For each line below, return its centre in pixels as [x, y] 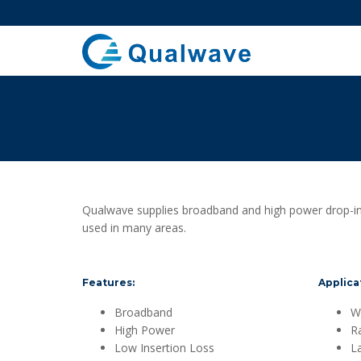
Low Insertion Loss [164, 348]
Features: [108, 282]
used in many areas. [134, 228]
